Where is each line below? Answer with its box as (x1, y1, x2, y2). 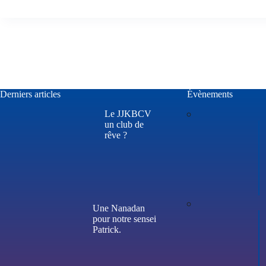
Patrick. (93, 224, 121, 235)
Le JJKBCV (104, 108, 151, 119)
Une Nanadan (93, 203, 145, 214)
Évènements (186, 89, 233, 99)
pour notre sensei (93, 214, 156, 224)
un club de (104, 119, 144, 129)
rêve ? (104, 129, 127, 140)
